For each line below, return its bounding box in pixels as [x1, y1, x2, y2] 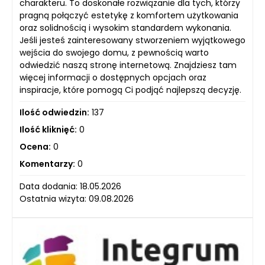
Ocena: [20, 141, 51, 153]
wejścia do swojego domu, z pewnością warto [20, 47, 209, 59]
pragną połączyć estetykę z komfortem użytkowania [20, 9, 238, 22]
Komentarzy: [20, 158, 75, 170]
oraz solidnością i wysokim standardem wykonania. [20, 22, 231, 34]
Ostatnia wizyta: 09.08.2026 [20, 193, 134, 205]
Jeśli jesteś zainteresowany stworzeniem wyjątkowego [20, 34, 245, 47]
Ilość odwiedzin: [20, 106, 89, 119]
